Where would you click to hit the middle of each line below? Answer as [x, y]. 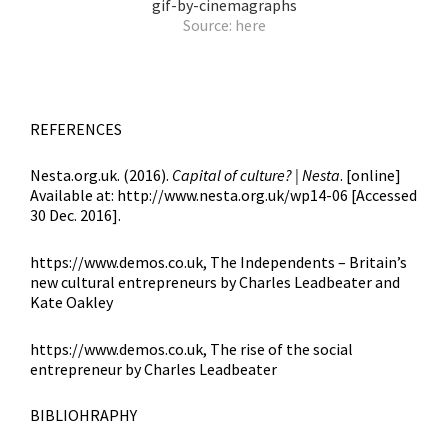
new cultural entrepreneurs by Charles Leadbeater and [215, 282]
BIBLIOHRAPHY [83, 415]
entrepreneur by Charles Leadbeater [153, 368]
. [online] [370, 175]
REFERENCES [76, 128]
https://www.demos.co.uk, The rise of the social [191, 348]
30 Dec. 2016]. [75, 215]
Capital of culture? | [237, 175]
